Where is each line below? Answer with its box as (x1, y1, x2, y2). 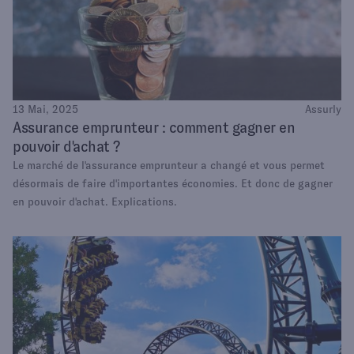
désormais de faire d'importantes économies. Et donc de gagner (13, 177, 333, 190)
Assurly (305, 103, 341, 116)
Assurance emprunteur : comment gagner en (13, 119, 295, 137)
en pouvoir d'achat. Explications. (13, 195, 177, 209)
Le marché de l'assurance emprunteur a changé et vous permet (13, 159, 325, 172)
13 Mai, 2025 (13, 103, 78, 116)
